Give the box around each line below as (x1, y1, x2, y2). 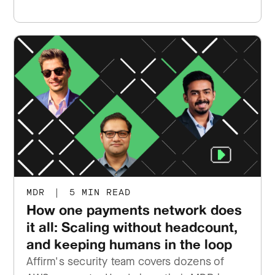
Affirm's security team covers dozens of (26, 254, 225, 269)
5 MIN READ (63, 187, 131, 198)
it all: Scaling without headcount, (26, 219, 238, 235)
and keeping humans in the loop (26, 236, 233, 252)
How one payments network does (26, 201, 242, 218)
